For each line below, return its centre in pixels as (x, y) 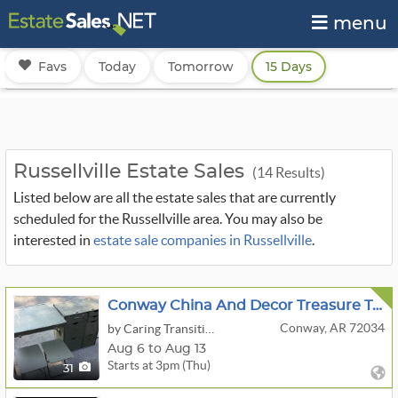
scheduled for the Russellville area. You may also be (168, 219)
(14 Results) (287, 172)
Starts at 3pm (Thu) (159, 365)
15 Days (289, 67)
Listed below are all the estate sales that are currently (175, 197)
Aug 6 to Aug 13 (157, 349)
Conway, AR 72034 (332, 328)
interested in (53, 240)
